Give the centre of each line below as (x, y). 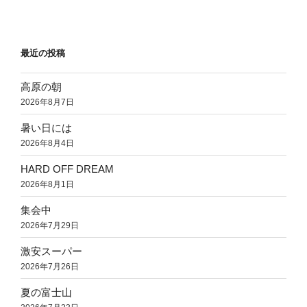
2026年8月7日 (47, 102)
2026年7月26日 (50, 266)
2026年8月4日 (47, 143)
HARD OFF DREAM (67, 169)
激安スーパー (51, 251)
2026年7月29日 (50, 225)
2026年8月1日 (47, 184)
